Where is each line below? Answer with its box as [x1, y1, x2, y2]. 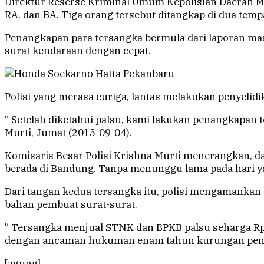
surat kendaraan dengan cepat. [5, 44, 151, 58]
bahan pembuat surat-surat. [5, 198, 137, 212]
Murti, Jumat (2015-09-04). [5, 126, 132, 140]
